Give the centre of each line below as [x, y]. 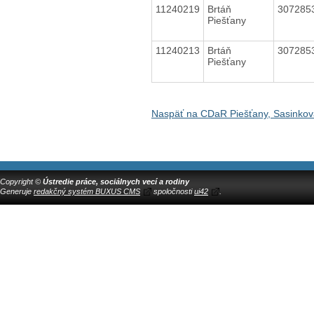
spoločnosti [173, 191]
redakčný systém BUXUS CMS [87, 191]
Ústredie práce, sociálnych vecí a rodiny [116, 181]
